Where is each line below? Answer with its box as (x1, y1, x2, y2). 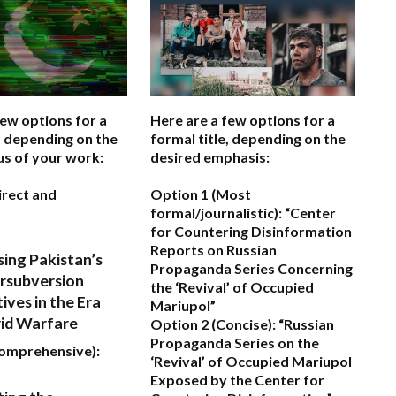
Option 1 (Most (150, 186, 251, 203)
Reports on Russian (150, 241, 277, 259)
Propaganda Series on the (150, 334, 319, 352)
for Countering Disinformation (150, 223, 352, 240)
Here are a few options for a (150, 111, 335, 129)
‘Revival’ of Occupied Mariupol (150, 353, 352, 370)
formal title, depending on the (150, 130, 346, 148)
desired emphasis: (150, 148, 270, 166)
